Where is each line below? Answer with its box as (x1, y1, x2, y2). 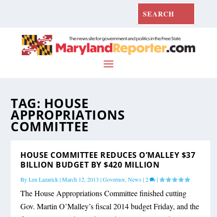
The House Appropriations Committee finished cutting (20, 187, 187, 198)
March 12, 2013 (62, 175, 99, 183)
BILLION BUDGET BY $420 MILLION (20, 159, 160, 170)
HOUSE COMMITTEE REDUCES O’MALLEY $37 (20, 149, 196, 160)
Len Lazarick (29, 175, 59, 183)
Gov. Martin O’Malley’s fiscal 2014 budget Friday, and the (20, 201, 200, 211)
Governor (103, 175, 125, 183)
